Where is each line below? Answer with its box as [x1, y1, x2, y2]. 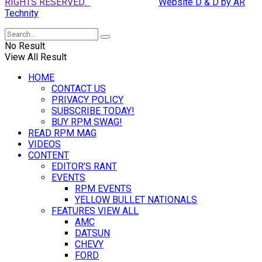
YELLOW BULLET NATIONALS [75, 194, 197, 205]
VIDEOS [28, 138, 61, 150]
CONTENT [28, 149, 69, 161]
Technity [5, 7, 39, 19]
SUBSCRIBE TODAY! [51, 105, 135, 116]
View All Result [5, 51, 67, 63]
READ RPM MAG [28, 127, 96, 139]
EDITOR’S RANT [51, 160, 117, 172]
